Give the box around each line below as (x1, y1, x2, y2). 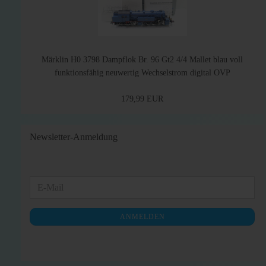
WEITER (29, 177, 69, 187)
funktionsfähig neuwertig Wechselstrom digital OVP (54, 68, 230, 77)
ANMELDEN (119, 213, 165, 221)
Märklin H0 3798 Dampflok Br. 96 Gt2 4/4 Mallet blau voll (42, 55, 243, 64)
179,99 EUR (121, 94, 164, 103)
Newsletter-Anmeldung (30, 132, 118, 142)
